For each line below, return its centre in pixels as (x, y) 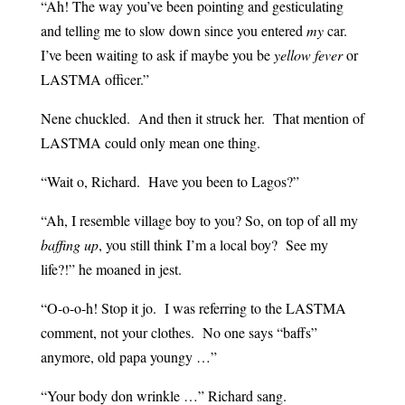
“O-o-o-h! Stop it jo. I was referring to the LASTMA (193, 308)
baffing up (69, 245)
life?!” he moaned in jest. (111, 269)
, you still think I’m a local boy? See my (213, 245)
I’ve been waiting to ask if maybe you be (157, 55)
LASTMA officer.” (94, 80)
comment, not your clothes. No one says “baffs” (179, 333)
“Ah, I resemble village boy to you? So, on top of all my (199, 221)
